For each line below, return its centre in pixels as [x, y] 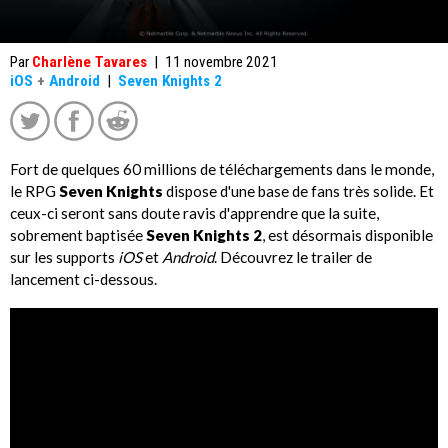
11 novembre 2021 [221, 62]
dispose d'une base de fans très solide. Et [298, 190]
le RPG [34, 190]
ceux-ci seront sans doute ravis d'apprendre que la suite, [194, 212]
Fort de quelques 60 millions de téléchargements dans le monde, [222, 168]
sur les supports [62, 256]
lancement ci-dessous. [83, 278]
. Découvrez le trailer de [293, 256]
